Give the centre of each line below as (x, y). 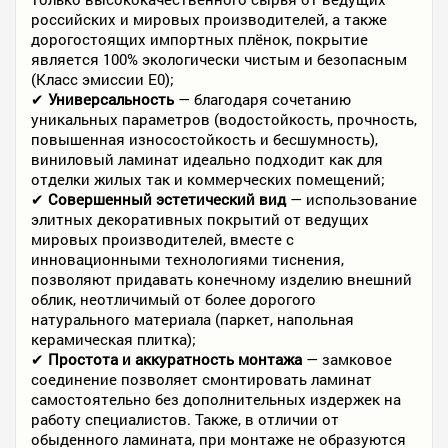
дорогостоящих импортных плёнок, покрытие (199, 39)
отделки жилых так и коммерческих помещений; (208, 179)
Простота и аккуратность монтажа (175, 359)
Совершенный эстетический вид (167, 199)
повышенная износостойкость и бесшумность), (204, 139)
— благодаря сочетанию (262, 99)
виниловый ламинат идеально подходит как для (207, 159)
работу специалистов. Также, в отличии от (185, 419)
